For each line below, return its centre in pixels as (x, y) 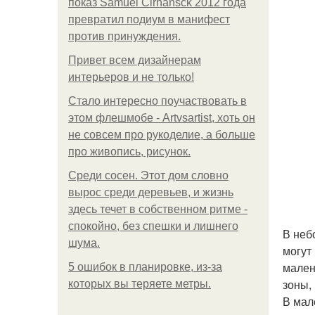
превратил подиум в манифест (149, 19)
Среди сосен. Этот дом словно (148, 175)
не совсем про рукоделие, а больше (162, 135)
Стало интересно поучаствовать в (157, 101)
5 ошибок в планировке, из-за (145, 267)
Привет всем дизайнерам (135, 60)
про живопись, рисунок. (129, 152)
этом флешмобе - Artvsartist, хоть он (162, 118)
